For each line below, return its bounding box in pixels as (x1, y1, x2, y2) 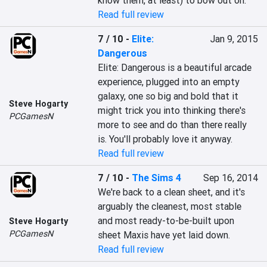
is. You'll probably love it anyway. (98, 133, 233, 145)
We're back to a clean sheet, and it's (98, 186, 246, 198)
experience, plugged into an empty (98, 76, 240, 88)
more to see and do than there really (98, 119, 247, 131)
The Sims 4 (132, 172, 182, 184)
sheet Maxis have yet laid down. (98, 229, 231, 241)
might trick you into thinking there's (98, 104, 246, 116)
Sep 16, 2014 (203, 172, 258, 184)
